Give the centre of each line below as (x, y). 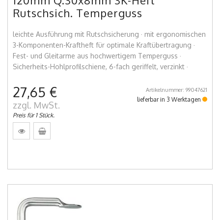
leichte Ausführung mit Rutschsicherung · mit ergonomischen (109, 34)
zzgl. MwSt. (36, 105)
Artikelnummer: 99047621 (177, 90)
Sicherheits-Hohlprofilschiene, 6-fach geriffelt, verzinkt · (100, 67)
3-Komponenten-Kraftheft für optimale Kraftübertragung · (104, 45)
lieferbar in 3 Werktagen (170, 100)
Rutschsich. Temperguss (78, 13)
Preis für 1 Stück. (34, 115)
